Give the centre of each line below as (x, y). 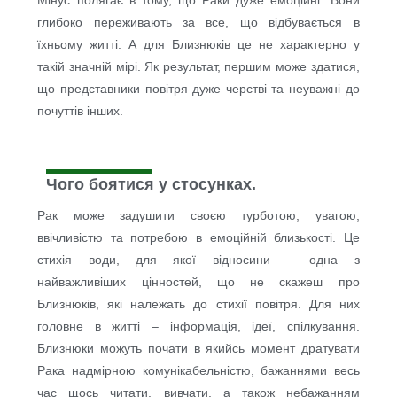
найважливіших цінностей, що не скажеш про (198, 281)
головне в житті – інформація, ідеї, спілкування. (198, 326)
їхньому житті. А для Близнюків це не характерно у (198, 44)
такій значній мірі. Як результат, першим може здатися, (198, 66)
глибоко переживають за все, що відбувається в (198, 22)
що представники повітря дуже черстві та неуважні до (198, 88)
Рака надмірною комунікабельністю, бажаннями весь (198, 370)
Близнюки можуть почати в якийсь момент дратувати (198, 348)
